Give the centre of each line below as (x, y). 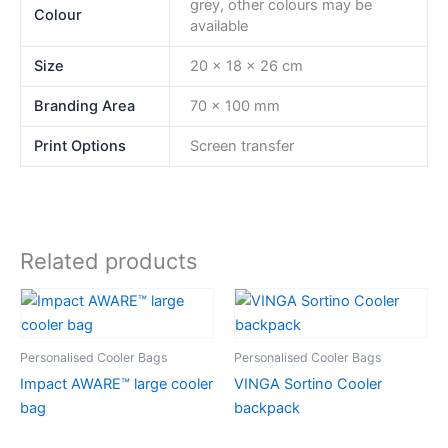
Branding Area (85, 105)
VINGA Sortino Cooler (308, 383)
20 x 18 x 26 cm (246, 65)
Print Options (80, 145)
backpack (267, 407)
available (218, 25)
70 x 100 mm (234, 105)
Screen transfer (241, 145)
